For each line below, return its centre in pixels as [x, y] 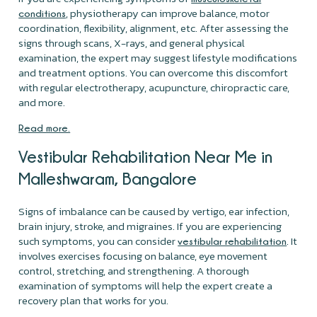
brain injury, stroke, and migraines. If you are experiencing [150, 226]
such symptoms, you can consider [98, 241]
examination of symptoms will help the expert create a [146, 285]
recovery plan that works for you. [95, 300]
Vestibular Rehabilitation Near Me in [146, 156]
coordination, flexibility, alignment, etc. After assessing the [154, 28]
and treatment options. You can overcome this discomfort [154, 72]
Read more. [45, 127]
